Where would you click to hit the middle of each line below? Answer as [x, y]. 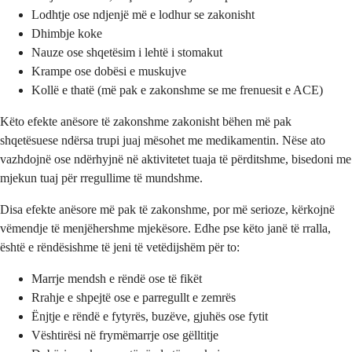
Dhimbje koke [67, 34]
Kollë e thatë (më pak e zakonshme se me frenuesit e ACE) [177, 90]
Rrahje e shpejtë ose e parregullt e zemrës [134, 298]
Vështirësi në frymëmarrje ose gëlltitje [125, 335]
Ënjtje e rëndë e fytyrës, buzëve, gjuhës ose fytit [150, 317]
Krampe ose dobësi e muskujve [109, 71]
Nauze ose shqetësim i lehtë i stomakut [127, 53]
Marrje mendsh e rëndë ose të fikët [117, 279]
